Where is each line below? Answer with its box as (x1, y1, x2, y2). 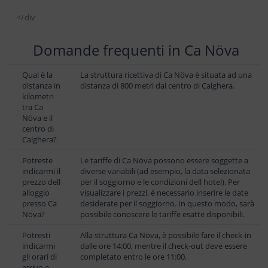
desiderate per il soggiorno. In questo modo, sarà (80, 197, 254, 209)
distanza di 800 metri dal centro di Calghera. (80, 80, 234, 91)
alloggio (22, 187, 50, 198)
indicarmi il (22, 165, 60, 176)
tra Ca (22, 101, 43, 112)
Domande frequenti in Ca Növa (29, 39, 239, 60)
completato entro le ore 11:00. (80, 251, 187, 262)
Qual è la (22, 69, 53, 80)
